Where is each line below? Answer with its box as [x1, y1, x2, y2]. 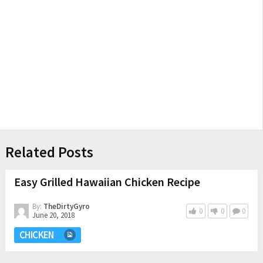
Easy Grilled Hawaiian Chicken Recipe [14, 174, 200, 189]
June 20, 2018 [32, 210, 75, 220]
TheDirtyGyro [43, 201, 90, 211]
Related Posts [5, 142, 93, 161]
